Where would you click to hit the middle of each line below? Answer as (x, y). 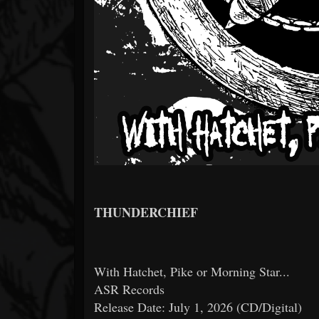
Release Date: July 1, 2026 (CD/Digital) (198, 307)
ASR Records (129, 289)
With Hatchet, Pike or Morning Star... (192, 272)
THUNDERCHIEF (146, 213)
